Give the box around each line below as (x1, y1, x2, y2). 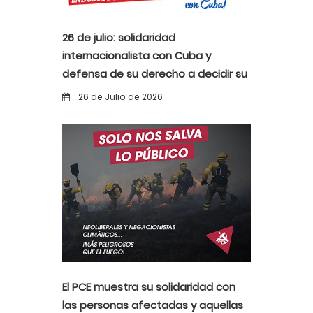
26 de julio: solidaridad (62, 30, 175, 45)
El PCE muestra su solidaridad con (62, 279, 235, 295)
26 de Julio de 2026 (76, 91, 163, 103)
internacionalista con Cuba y (62, 48, 211, 64)
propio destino (62, 85, 138, 100)
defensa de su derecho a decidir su (62, 66, 247, 82)
